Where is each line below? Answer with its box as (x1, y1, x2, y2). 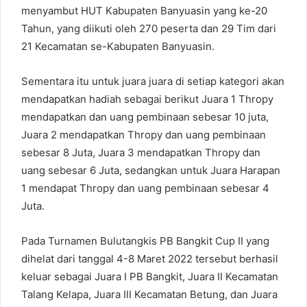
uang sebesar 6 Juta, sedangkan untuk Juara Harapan (21, 163, 280, 177)
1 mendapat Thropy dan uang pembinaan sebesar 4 (21, 181, 269, 195)
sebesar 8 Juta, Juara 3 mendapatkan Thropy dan (21, 145, 260, 159)
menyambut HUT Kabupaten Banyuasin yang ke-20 (21, 3, 267, 17)
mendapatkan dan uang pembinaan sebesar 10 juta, (21, 110, 269, 123)
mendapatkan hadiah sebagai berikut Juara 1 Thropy (21, 92, 273, 106)
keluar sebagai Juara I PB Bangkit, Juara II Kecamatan (21, 269, 278, 283)
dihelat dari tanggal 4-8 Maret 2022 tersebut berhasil (21, 251, 278, 265)
